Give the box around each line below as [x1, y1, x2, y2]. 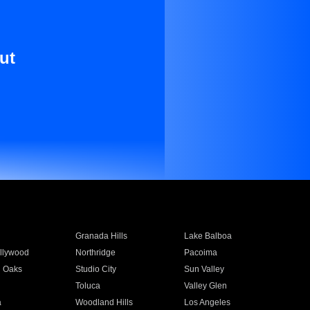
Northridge [75, 248, 116, 257]
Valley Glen [184, 281, 228, 291]
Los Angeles [184, 298, 231, 307]
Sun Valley [184, 264, 225, 274]
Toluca [75, 281, 100, 291]
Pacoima [184, 248, 218, 257]
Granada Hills [75, 231, 127, 241]
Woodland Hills [75, 298, 133, 307]
